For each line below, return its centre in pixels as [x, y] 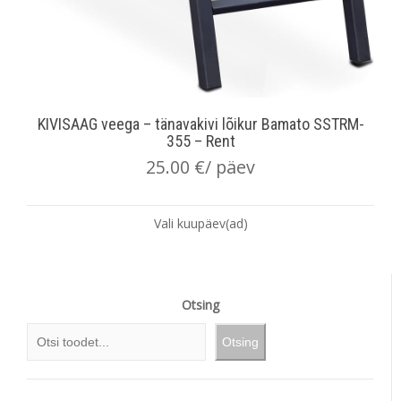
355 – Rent [200, 141]
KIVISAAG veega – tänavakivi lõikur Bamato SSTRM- [200, 124]
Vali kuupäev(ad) [200, 224]
